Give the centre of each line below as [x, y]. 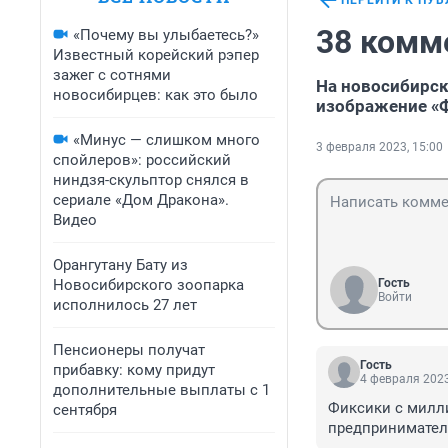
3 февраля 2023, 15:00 [379, 147]
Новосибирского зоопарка [148, 285]
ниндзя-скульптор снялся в [151, 180]
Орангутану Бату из [120, 265]
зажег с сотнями [112, 75]
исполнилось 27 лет [125, 305]
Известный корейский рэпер [156, 55]
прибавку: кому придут [134, 370]
